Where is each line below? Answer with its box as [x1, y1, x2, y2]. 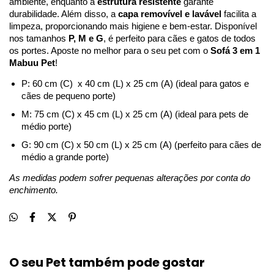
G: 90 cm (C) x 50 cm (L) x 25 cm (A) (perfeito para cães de [21, 140, 261, 150]
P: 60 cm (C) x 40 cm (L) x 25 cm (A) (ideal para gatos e [21, 79, 249, 89]
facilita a [221, 9, 256, 20]
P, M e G [68, 34, 103, 44]
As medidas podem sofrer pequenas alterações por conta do [9, 173, 250, 183]
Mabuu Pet [9, 58, 55, 68]
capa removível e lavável [118, 9, 221, 20]
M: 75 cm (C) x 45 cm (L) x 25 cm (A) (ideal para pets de [21, 109, 248, 120]
